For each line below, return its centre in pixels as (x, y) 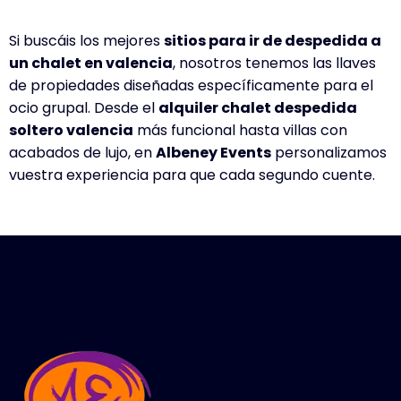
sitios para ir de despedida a (273, 41)
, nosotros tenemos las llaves (274, 64)
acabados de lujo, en (82, 153)
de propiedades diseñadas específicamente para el (191, 86)
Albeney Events (213, 153)
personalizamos (329, 153)
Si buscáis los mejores (86, 41)
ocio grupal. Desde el (84, 108)
